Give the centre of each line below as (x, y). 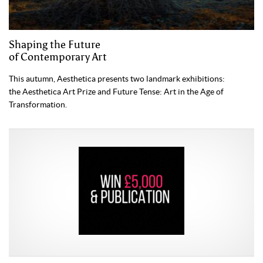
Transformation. (38, 104)
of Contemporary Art (58, 57)
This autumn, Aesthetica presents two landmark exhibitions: (117, 78)
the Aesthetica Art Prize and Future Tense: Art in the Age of (116, 91)
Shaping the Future (55, 44)
